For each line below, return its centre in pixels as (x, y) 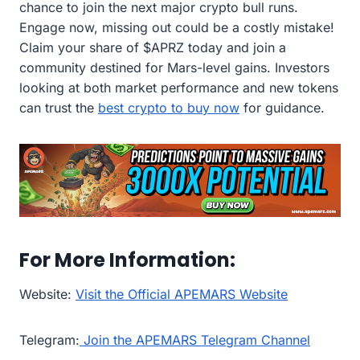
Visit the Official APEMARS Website (182, 294)
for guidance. (282, 107)
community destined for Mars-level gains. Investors (174, 67)
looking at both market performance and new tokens (179, 87)
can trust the (59, 107)
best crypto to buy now (169, 107)
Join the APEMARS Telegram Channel (195, 340)
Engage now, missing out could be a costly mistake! (177, 27)
